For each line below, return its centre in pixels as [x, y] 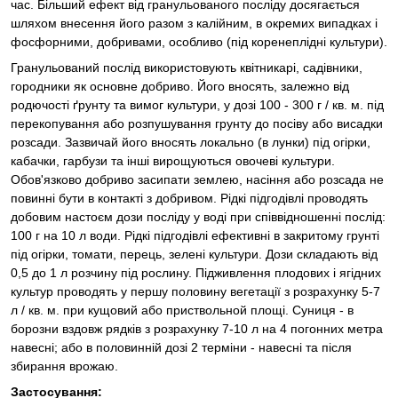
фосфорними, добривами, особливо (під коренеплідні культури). [199, 41]
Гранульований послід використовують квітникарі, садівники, [187, 67]
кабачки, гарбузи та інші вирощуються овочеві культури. [173, 160]
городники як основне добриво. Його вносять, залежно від [180, 86]
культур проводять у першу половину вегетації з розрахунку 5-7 [195, 291]
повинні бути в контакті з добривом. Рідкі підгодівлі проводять [189, 198]
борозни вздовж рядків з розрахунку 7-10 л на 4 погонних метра [197, 328]
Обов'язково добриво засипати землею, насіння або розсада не [197, 179]
